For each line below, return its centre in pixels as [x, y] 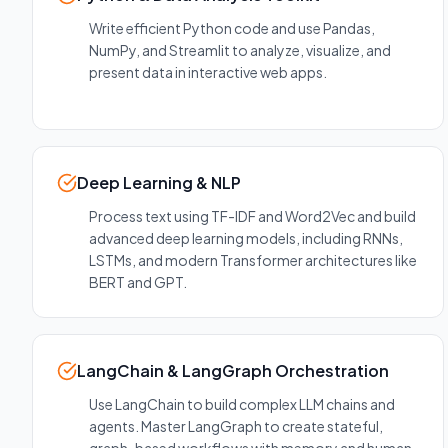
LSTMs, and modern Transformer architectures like [253, 260]
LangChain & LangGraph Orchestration [233, 371]
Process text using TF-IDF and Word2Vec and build [252, 216]
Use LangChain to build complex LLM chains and [242, 404]
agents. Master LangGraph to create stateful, [236, 426]
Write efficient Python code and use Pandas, [232, 28]
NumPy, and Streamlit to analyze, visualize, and [240, 50]
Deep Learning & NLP [159, 183]
